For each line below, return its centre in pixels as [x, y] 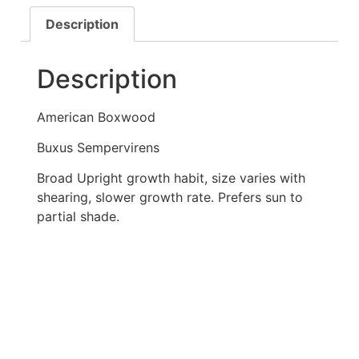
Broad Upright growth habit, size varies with [171, 178]
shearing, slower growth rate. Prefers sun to [170, 198]
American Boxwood [96, 117]
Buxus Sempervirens [98, 148]
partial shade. [78, 217]
